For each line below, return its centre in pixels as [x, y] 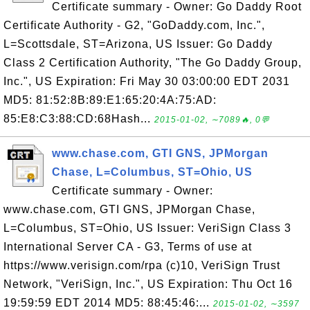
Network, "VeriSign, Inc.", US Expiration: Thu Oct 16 [148, 284]
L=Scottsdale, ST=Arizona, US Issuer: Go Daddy [138, 44]
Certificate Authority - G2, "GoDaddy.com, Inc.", [134, 25]
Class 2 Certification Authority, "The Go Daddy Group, [153, 63]
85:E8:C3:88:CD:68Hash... [79, 119]
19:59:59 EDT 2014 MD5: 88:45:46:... [108, 303]
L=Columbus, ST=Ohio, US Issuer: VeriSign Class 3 [147, 228]
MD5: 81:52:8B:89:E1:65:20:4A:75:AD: [110, 100]
